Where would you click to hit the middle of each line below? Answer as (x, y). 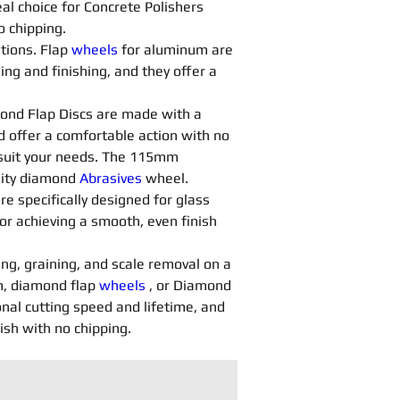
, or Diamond (190, 285)
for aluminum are (177, 50)
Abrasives (112, 178)
